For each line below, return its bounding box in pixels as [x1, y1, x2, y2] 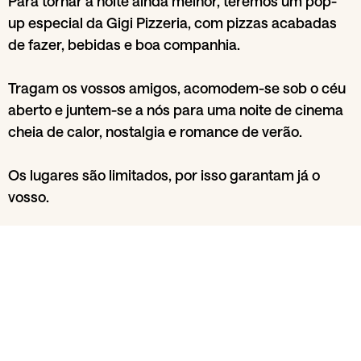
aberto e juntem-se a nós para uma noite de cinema [8, 101, 343, 118]
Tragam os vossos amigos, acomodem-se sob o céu [8, 79, 346, 97]
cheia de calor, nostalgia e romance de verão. [8, 122, 302, 140]
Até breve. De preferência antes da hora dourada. [8, 231, 330, 249]
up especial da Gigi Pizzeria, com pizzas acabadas [8, 14, 337, 31]
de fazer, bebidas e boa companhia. [8, 35, 240, 53]
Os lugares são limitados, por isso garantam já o [8, 166, 320, 184]
